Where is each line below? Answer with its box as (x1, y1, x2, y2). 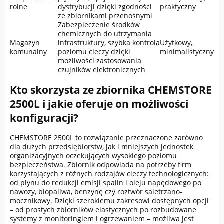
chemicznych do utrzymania (58, 28, 152, 38)
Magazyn (10, 37, 40, 47)
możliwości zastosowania (58, 55, 141, 65)
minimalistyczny (160, 46, 214, 56)
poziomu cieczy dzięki (58, 46, 130, 56)
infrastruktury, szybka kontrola (58, 37, 160, 47)
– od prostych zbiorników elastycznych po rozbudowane (10, 205, 196, 215)
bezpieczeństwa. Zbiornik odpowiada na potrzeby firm (10, 160, 191, 170)
